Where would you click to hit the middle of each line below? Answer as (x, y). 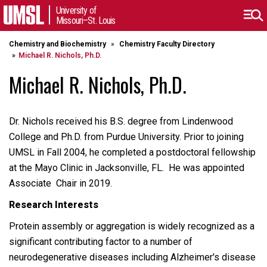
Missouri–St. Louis (86, 21)
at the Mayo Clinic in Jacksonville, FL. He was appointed (127, 168)
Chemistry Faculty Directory (167, 44)
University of (76, 10)
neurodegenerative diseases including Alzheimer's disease (132, 257)
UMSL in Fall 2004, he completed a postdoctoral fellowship (132, 152)
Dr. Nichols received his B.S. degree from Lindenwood (122, 121)
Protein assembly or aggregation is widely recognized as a (132, 226)
